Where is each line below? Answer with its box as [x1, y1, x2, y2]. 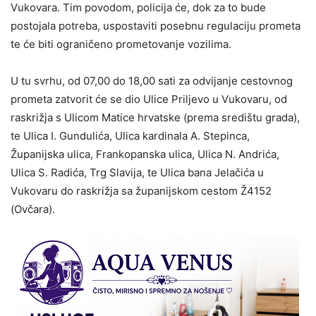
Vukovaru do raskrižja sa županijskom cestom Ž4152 [11, 184, 272, 197]
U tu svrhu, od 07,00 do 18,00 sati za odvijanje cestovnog [11, 74, 293, 87]
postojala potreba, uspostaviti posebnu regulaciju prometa [11, 19, 300, 32]
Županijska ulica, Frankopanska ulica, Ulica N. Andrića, [11, 147, 279, 161]
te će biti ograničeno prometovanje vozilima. [11, 37, 231, 51]
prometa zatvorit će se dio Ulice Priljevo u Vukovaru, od [11, 92, 287, 106]
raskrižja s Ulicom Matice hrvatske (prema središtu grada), [11, 111, 300, 124]
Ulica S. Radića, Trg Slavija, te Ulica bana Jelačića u [11, 166, 264, 179]
